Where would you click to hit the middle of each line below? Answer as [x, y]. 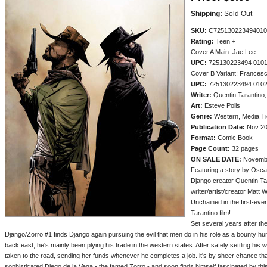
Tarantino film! [211, 213]
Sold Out [237, 14]
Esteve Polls [221, 105]
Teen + [225, 41]
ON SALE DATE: [216, 159]
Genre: [201, 116]
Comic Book [234, 138]
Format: [203, 138]
